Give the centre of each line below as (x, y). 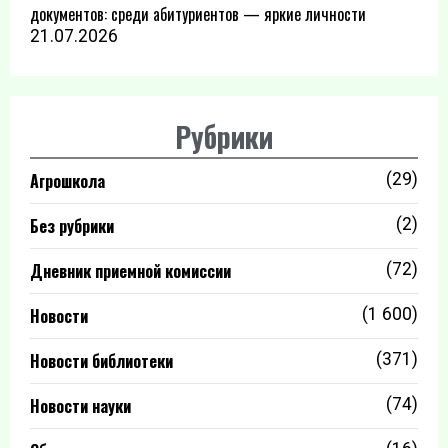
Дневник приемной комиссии (130, 271)
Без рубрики (72, 226)
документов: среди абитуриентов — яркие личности (198, 14)
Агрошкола (67, 181)
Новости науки (80, 406)
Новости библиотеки (101, 361)
